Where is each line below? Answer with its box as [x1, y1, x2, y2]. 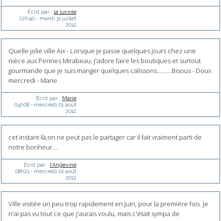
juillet [62, 15, 76, 22]
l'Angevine [49, 162, 76, 168]
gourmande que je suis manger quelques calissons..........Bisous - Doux [8, 66, 211, 75]
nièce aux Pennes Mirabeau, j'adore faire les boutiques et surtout [8, 56, 201, 66]
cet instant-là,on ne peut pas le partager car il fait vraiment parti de [8, 133, 202, 142]
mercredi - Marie [8, 76, 57, 85]
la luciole [53, 9, 76, 15]
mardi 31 [39, 15, 61, 22]
